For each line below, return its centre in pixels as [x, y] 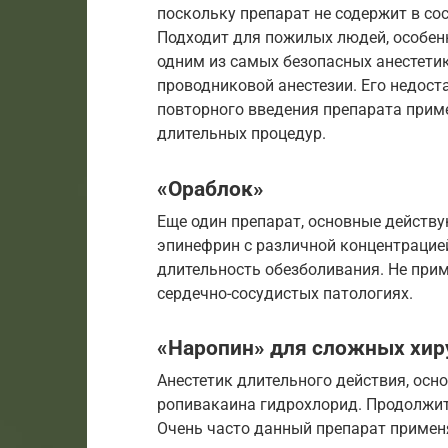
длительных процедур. [241, 134]
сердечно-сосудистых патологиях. [285, 293]
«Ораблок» [210, 188]
